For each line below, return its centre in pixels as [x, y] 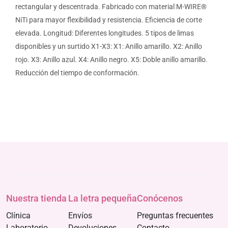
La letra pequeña [103, 198]
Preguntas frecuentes [175, 216]
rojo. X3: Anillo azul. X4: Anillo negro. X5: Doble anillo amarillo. [111, 60]
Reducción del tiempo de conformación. [77, 73]
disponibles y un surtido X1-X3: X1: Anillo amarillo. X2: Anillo [109, 47]
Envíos [80, 216]
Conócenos [160, 198]
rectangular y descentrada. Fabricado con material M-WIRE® [111, 7]
